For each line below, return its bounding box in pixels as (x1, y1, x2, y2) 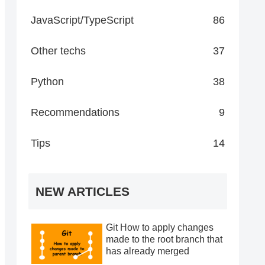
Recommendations (31, 106, 119, 118)
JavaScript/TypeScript (31, 14, 134, 26)
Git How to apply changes (106, 222, 214, 233)
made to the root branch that (106, 234, 222, 245)
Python (31, 75, 64, 88)
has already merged (106, 246, 189, 257)
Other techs (31, 44, 86, 57)
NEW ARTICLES (35, 185, 130, 199)
